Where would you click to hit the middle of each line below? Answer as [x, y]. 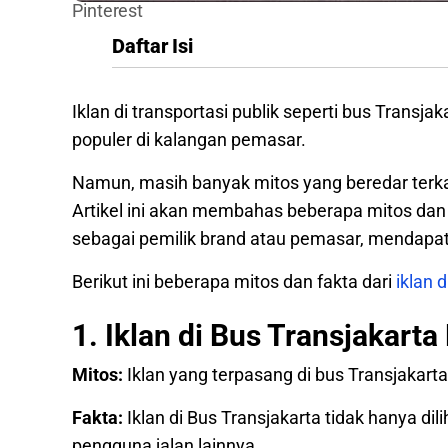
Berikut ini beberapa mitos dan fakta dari [234, 281]
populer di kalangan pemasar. [191, 139]
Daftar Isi [152, 46]
